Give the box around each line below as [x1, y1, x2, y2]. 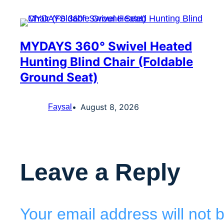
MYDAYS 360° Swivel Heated [20, 39, 192, 54]
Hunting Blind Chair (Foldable [20, 54, 193, 69]
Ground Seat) [20, 70, 98, 85]
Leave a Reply [20, 159, 180, 186]
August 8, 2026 [80, 102, 139, 112]
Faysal [48, 102, 72, 111]
